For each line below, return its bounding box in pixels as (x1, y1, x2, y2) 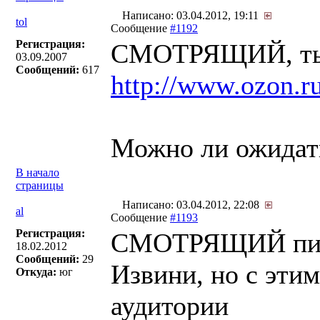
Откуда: (16, 266, 56, 278)
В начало (16, 166, 59, 179)
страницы (16, 179, 64, 191)
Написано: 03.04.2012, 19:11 (119, 9, 264, 21)
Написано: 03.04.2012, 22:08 (119, 199, 265, 211)
